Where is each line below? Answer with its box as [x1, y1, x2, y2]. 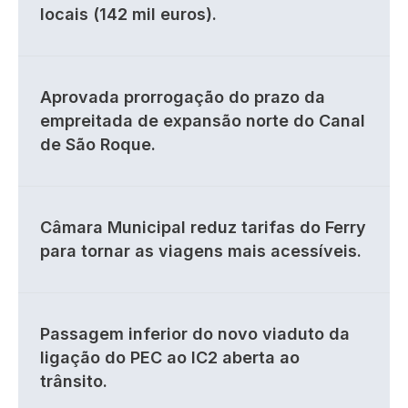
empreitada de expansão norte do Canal [40, 111, 365, 130]
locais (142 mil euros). [40, 5, 217, 24]
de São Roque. [40, 135, 156, 154]
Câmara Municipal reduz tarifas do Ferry [40, 218, 366, 237]
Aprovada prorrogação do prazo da [40, 87, 325, 107]
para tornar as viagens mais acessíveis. [40, 241, 362, 260]
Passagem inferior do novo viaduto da [40, 324, 350, 343]
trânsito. [40, 372, 107, 391]
